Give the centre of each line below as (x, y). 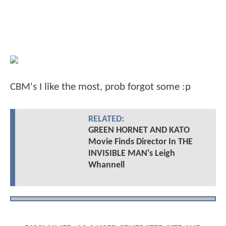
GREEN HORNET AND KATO (139, 131)
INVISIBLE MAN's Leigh (131, 154)
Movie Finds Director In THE (140, 142)
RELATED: (106, 120)
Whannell (106, 165)
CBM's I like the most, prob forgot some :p (100, 87)
